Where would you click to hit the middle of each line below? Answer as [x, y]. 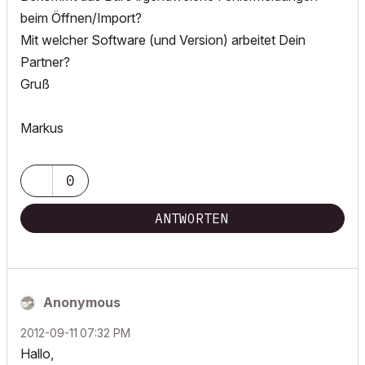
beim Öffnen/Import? [81, 18]
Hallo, [37, 354]
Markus [42, 128]
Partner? [45, 62]
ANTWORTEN [191, 218]
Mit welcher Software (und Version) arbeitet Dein [163, 40]
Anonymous [82, 302]
